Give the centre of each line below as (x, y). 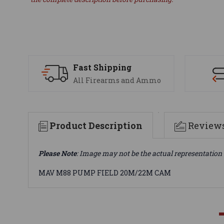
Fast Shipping (102, 67)
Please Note (57, 153)
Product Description (96, 125)
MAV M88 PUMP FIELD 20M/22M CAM (105, 172)
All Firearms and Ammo (117, 80)
